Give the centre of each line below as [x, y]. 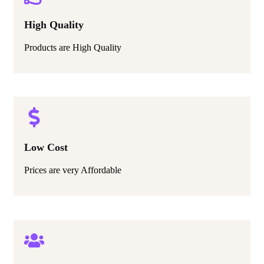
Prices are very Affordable [73, 203]
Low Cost [46, 181]
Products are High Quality [73, 81]
